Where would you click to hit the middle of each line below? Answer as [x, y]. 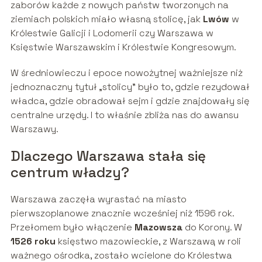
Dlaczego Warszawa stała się [108, 156]
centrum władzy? [70, 173]
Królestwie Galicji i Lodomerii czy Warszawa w [112, 33]
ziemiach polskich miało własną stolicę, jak [106, 19]
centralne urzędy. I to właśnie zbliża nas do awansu [124, 115]
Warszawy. [34, 129]
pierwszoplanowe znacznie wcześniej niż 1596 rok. [122, 213]
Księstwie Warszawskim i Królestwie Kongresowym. [123, 47]
